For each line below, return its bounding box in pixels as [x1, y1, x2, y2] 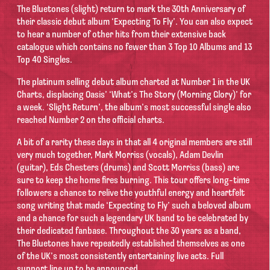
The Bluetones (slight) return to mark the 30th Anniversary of [17, 5, 245, 15]
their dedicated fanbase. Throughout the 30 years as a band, [17, 227, 241, 237]
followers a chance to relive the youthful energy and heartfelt [17, 189, 245, 199]
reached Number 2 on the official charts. [17, 116, 165, 126]
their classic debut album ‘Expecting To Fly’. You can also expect [17, 17, 253, 28]
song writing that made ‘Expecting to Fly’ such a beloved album [17, 201, 251, 212]
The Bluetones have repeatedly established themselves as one [17, 239, 245, 250]
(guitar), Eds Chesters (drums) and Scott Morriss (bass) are [17, 163, 239, 174]
